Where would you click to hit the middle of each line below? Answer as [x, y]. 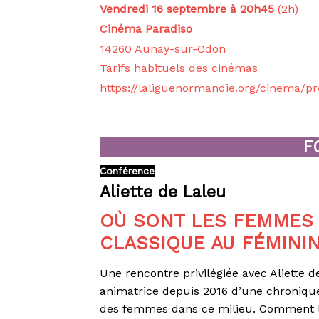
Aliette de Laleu [163, 192]
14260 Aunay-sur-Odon [163, 48]
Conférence [127, 171]
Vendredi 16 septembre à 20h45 [189, 9]
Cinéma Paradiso [146, 28]
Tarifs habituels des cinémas [179, 68]
